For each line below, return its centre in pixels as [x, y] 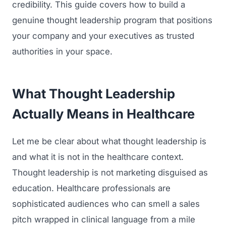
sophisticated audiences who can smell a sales [106, 204]
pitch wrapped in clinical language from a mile [104, 219]
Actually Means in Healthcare [103, 114]
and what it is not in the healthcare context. [98, 157]
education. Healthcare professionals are [91, 188]
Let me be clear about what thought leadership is [109, 141]
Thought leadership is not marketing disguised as [110, 172]
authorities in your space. [62, 51]
